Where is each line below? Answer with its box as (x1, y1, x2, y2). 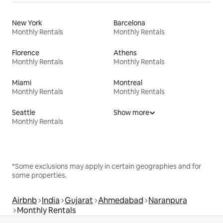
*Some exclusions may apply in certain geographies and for (12, 161, 201, 171)
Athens (113, 48, 137, 57)
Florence (12, 48, 39, 57)
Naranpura (148, 195, 187, 206)
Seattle (12, 108, 35, 117)
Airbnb (12, 195, 37, 206)
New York (12, 18, 42, 27)
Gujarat (65, 195, 93, 206)
